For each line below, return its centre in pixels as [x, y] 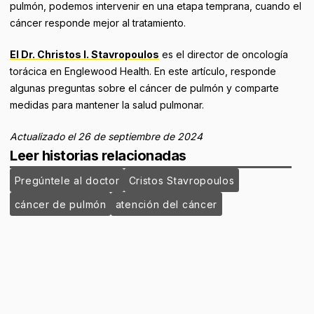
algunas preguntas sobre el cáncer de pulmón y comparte [144, 88]
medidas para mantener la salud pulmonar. [107, 105]
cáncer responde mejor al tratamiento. [98, 23]
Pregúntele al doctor [67, 180]
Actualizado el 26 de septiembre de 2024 [106, 136]
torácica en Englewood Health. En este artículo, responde [143, 71]
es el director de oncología [224, 54]
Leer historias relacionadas [98, 156]
